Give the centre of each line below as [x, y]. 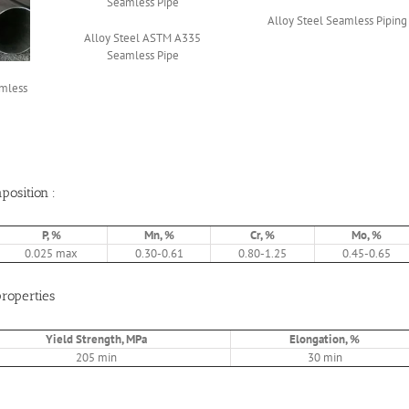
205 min [96, 357]
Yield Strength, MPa [96, 339]
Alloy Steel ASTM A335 [143, 38]
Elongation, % [325, 339]
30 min [325, 357]
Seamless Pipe [142, 56]
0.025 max [51, 254]
